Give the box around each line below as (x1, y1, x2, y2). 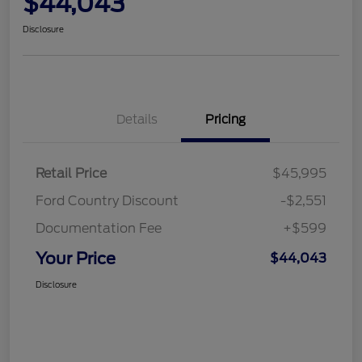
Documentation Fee (36, 220, 162, 236)
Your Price (36, 248, 116, 268)
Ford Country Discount (36, 192, 179, 208)
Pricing (205, 112, 246, 127)
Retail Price (36, 165, 107, 181)
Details (116, 112, 158, 127)
